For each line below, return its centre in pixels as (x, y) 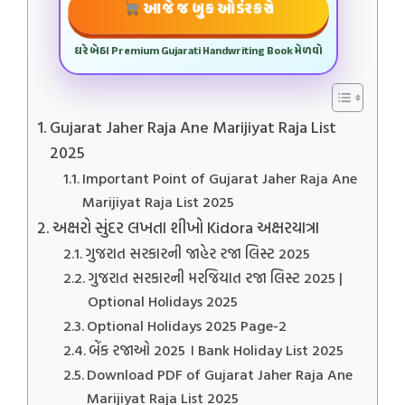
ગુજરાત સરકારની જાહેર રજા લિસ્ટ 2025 (197, 253)
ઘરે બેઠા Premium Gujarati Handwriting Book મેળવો (198, 51)
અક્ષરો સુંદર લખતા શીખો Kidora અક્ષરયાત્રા (185, 227)
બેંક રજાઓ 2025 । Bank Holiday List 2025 (216, 350)
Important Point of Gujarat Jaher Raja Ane (219, 178)
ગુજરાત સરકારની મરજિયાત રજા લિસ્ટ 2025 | (215, 278)
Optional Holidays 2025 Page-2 (186, 325)
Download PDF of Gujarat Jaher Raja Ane (219, 374)
